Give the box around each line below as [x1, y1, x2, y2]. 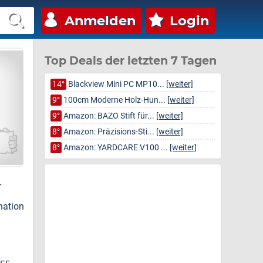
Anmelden [65, 12, 136, 29]
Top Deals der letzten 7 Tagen [45, 53, 217, 68]
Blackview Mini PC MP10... [66, 79, 166, 89]
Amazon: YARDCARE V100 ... [62, 143, 170, 153]
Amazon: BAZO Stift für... [62, 111, 156, 121]
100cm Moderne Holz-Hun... [62, 95, 167, 105]
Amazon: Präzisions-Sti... [62, 127, 156, 137]
